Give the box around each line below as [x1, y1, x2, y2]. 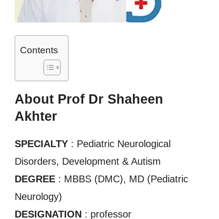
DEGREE [15, 174, 55, 184]
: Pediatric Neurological [68, 138, 171, 149]
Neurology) [15, 191, 62, 202]
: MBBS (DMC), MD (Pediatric [55, 174, 188, 184]
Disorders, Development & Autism [15, 156, 161, 167]
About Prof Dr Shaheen [15, 92, 163, 107]
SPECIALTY [15, 138, 68, 149]
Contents [20, 45, 58, 56]
